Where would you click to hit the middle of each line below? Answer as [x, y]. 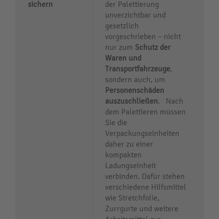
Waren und [123, 58]
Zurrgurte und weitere [142, 208]
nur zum [120, 47]
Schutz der [153, 47]
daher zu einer [129, 144]
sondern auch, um [135, 79]
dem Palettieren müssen [145, 111]
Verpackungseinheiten [142, 133]
